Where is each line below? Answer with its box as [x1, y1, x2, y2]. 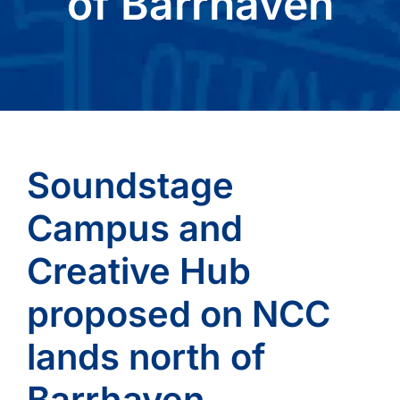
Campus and [26, 205, 243, 250]
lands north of [26, 334, 266, 379]
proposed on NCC [26, 291, 330, 336]
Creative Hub [26, 248, 251, 293]
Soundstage [26, 162, 234, 207]
